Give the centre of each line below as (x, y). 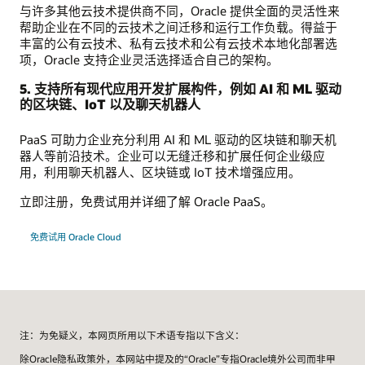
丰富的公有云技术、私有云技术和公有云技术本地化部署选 (178, 43)
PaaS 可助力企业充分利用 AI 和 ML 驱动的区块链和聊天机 (178, 139)
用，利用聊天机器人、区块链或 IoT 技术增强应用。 (160, 172)
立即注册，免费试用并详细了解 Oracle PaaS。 (146, 202)
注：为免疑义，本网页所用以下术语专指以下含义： (132, 335)
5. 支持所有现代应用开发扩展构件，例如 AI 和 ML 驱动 (180, 88)
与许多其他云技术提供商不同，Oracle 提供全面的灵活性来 (180, 10)
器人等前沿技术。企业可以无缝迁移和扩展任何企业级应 (172, 155)
